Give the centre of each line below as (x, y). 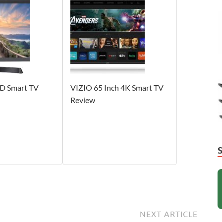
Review (83, 100)
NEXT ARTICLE (169, 214)
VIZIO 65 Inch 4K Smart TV (117, 87)
